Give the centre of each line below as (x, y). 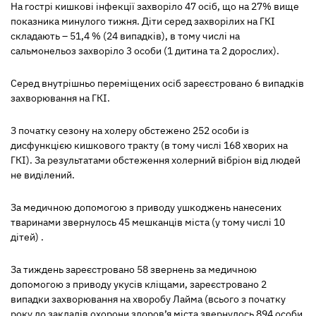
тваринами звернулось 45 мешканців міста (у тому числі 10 (148, 222)
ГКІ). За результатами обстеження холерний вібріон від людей (156, 160)
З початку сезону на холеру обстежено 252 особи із (130, 130)
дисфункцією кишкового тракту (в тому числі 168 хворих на (149, 145)
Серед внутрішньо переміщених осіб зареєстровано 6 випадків (157, 83)
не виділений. (43, 175)
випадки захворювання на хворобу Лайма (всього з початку (148, 299)
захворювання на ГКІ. (60, 98)
